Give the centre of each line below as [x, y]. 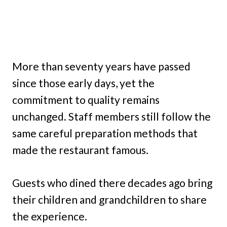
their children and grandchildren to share [109, 200]
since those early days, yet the [83, 83]
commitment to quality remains [86, 100]
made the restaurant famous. [80, 150]
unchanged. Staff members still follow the [111, 117]
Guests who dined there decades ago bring [112, 183]
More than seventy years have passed [101, 66]
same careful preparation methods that [105, 133]
